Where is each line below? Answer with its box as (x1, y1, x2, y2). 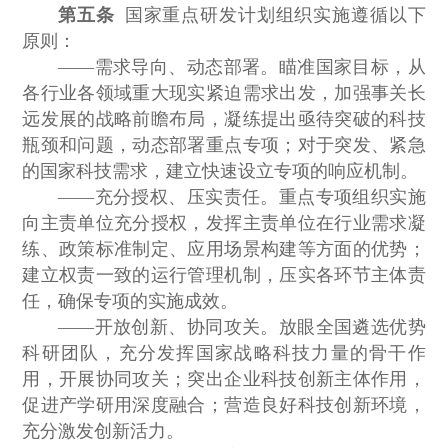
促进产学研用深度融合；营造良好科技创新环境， (22, 395, 426, 416)
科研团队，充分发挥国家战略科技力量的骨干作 (22, 343, 426, 364)
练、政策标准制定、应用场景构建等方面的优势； (22, 239, 426, 260)
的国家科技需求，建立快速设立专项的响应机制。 (22, 161, 419, 182)
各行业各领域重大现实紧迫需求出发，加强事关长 (22, 83, 426, 104)
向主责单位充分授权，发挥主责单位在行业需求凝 (22, 213, 426, 234)
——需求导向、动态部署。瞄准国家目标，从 (58, 57, 426, 78)
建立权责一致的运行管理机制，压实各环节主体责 (22, 265, 426, 286)
